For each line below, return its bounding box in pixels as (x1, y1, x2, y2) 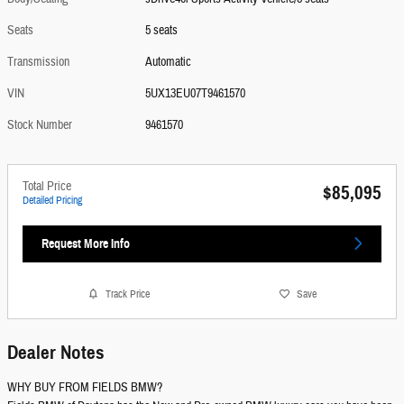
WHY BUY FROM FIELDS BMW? (7, 380, 162, 397)
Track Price (105, 286, 150, 301)
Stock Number (7, 116, 72, 133)
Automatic (145, 53, 192, 70)
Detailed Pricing (23, 192, 82, 207)
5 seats (145, 22, 179, 39)
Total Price (23, 178, 71, 195)
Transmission (7, 53, 69, 70)
